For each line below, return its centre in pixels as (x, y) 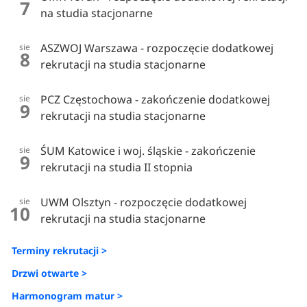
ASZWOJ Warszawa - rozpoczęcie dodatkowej (157, 48)
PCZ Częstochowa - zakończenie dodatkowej (156, 100)
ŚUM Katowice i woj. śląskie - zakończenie (148, 151)
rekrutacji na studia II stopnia (117, 168)
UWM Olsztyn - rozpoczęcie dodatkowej (144, 202)
